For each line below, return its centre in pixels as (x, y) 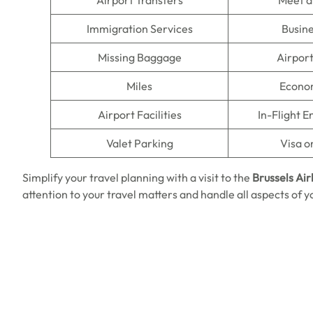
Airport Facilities (139, 115)
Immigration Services (139, 29)
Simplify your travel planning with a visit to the (137, 177)
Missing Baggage (139, 57)
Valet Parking (139, 143)
